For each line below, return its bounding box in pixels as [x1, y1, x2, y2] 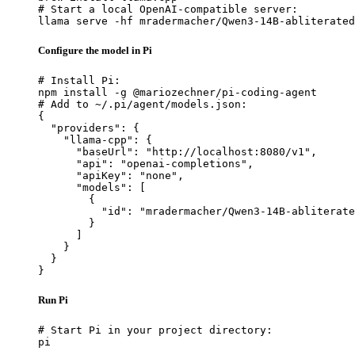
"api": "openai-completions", [38, 158, 254, 170]
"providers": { [38, 122, 139, 135]
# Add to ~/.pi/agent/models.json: [38, 98, 247, 111]
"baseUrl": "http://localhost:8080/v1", [38, 146, 317, 158]
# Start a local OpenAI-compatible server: [38, 2, 298, 15]
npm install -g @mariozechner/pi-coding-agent [38, 86, 317, 99]
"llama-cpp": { [38, 134, 152, 147]
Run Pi [38, 294, 68, 307]
